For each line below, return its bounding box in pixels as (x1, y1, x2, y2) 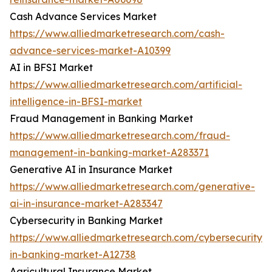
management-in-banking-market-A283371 (10, 146, 209, 159)
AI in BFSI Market (10, 61, 93, 74)
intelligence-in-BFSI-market (10, 95, 142, 108)
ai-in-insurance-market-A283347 (10, 197, 163, 210)
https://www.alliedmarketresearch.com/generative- (10, 180, 255, 193)
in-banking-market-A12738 (10, 248, 136, 261)
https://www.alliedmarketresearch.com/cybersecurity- (10, 231, 267, 244)
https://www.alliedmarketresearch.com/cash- (10, 27, 225, 40)
